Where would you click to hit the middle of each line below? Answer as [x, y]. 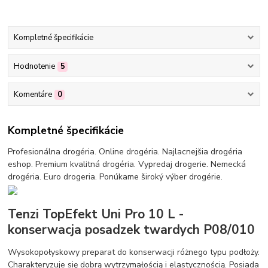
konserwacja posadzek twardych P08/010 [132, 229]
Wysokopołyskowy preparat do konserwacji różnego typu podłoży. [134, 252]
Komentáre [33, 94]
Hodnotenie [34, 66]
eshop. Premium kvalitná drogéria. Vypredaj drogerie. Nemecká [127, 165]
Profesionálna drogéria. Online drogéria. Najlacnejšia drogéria [125, 152]
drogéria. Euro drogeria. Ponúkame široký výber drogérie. [115, 177]
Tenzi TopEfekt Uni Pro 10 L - [96, 214]
